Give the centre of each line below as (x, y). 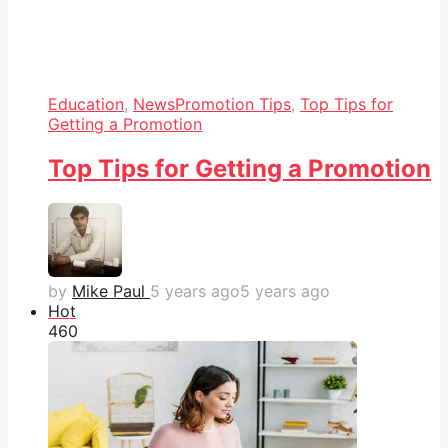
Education (86, 104)
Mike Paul (108, 291)
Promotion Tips (233, 104)
